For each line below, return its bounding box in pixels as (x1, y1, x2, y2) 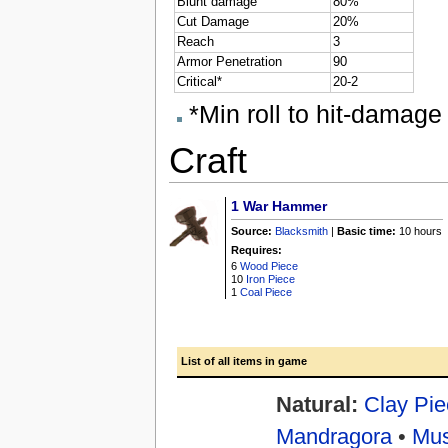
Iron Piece (246, 273, 296, 286)
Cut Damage (176, 15, 249, 30)
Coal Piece (240, 286, 293, 299)
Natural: (275, 392, 358, 418)
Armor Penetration (176, 55, 282, 70)
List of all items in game (180, 354, 307, 367)
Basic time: (337, 225, 397, 238)
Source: (231, 225, 273, 238)
